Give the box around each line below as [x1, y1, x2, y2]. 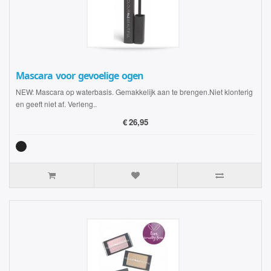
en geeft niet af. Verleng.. [16, 99, 97, 109]
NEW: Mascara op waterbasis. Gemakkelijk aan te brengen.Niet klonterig [16, 87, 253, 97]
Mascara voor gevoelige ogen [16, 69, 143, 83]
